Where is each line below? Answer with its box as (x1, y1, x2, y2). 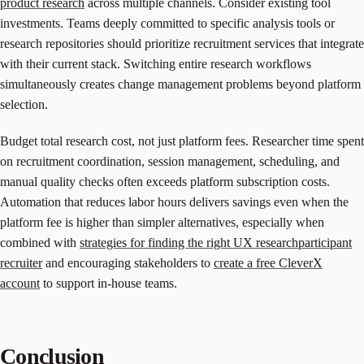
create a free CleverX (214, 256, 323, 271)
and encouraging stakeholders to (42, 256, 214, 271)
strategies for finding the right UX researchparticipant (80, 236, 352, 250)
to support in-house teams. (40, 276, 177, 291)
